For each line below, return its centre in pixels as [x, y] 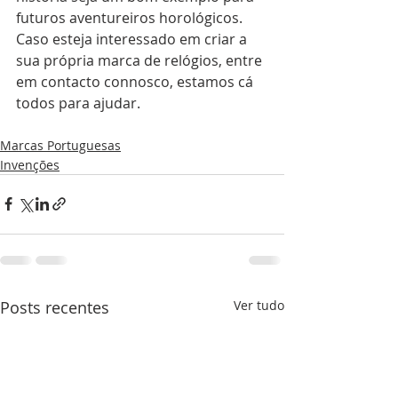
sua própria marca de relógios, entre [141, 60]
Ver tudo [259, 305]
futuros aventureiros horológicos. [131, 17]
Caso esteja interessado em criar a [133, 39]
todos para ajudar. [78, 103]
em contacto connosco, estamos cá [136, 81]
